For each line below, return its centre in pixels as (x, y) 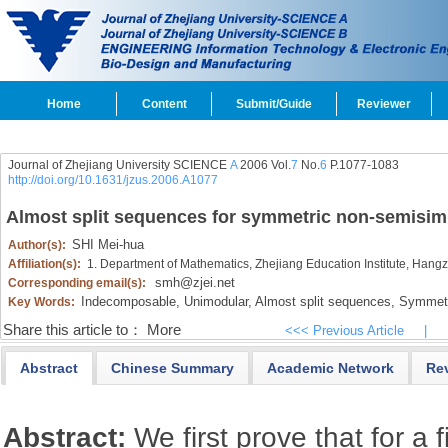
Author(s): (38, 245)
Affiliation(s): (45, 264)
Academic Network (330, 367)
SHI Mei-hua (107, 244)
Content (164, 104)
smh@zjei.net (194, 282)
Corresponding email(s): (78, 283)
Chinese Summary (172, 367)
